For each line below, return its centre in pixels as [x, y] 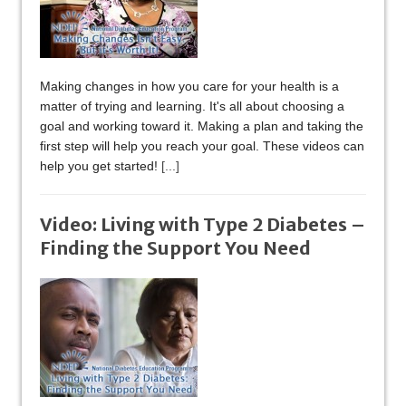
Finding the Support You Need [175, 248]
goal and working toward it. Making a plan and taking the [202, 126]
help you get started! [101, 166]
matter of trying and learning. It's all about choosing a [192, 106]
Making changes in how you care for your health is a [189, 87]
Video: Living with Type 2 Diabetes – [203, 225]
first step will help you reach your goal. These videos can [202, 146]
